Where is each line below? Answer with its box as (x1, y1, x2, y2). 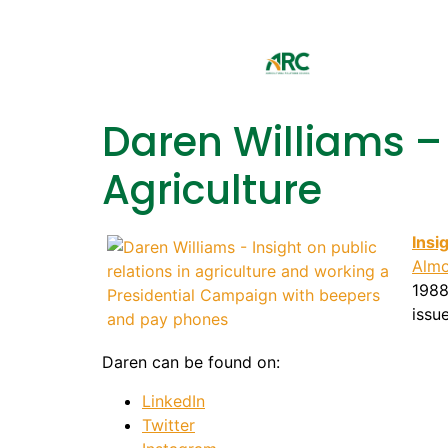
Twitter (142, 414, 195, 435)
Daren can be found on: (102, 352, 280, 373)
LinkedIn (142, 390, 205, 411)
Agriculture (102, 162, 322, 218)
